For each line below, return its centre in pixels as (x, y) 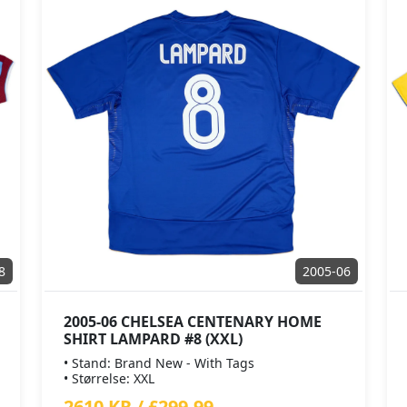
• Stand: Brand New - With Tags (159, 363)
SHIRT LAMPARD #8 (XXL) (153, 339)
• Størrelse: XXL (109, 378)
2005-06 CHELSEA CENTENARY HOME (193, 322)
